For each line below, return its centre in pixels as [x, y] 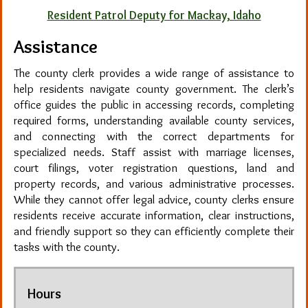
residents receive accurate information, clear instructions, [154, 215]
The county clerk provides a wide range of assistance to [154, 73]
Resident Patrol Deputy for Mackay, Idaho [154, 14]
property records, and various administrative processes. [154, 184]
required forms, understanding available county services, [154, 120]
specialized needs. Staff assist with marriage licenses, [154, 152]
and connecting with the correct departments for [154, 136]
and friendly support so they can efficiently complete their [154, 231]
